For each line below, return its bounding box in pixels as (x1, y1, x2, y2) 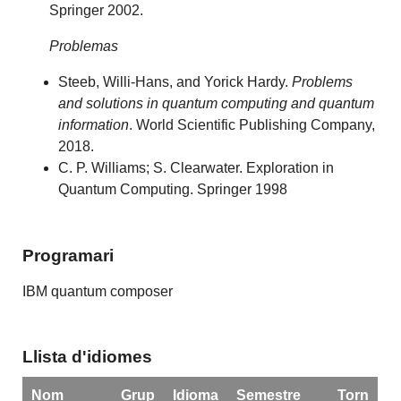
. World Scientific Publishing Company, (129, 116, 376, 132)
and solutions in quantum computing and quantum (58, 95, 375, 111)
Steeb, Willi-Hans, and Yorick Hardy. (58, 73, 293, 90)
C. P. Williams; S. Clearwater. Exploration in (58, 159, 335, 175)
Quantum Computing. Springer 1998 (58, 181, 288, 197)
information (58, 116, 130, 132)
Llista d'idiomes (22, 347, 153, 367)
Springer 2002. (49, 2, 144, 18)
